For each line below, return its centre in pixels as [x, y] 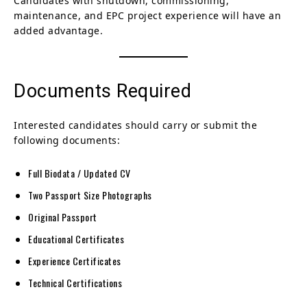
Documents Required [102, 91]
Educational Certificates [76, 238]
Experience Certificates [75, 260]
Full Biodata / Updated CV [79, 173]
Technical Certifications [75, 282]
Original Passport [63, 217]
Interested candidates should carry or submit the [135, 125]
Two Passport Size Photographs [90, 195]
